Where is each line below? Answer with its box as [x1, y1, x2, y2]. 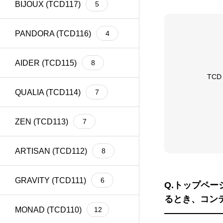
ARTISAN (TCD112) [15, 146, 87, 155]
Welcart [135, 10, 160, 18]
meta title [15, 9, 44, 17]
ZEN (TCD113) [15, 117, 68, 126]
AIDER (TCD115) [15, 58, 77, 67]
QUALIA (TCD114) [15, 88, 81, 97]
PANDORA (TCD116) [15, 29, 91, 38]
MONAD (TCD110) [15, 205, 82, 214]
